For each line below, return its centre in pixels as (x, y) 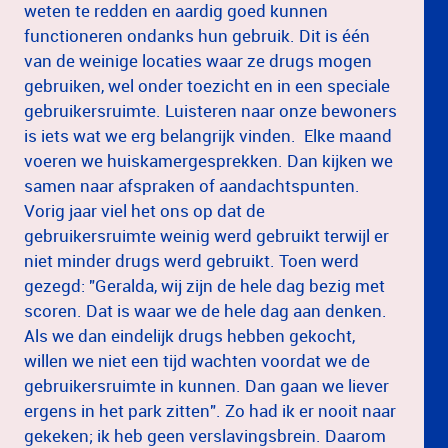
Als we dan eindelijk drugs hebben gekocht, (189, 335)
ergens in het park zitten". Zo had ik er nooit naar (210, 410)
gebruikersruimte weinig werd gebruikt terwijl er (206, 235)
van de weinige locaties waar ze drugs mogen (198, 60)
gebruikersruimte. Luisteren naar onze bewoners (210, 110)
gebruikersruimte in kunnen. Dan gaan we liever (206, 385)
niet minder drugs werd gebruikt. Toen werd (191, 260)
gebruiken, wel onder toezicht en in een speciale (207, 85)
